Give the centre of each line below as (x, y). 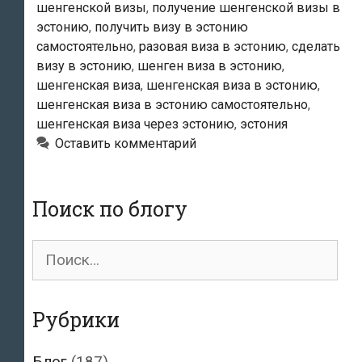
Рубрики (76, 319)
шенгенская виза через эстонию (135, 124)
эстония (264, 124)
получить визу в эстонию (171, 27)
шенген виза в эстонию (210, 65)
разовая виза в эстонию (213, 46)
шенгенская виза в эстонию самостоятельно (172, 104)
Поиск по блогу (110, 208)
